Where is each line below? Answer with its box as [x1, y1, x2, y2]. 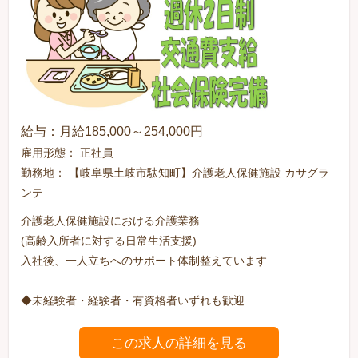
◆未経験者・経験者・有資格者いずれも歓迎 [21, 294, 245, 308]
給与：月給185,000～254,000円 [21, 125, 204, 139]
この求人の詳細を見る [111, 336, 247, 352]
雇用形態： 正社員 [21, 146, 114, 160]
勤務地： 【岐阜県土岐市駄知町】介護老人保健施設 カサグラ [21, 166, 330, 180]
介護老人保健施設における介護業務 [21, 214, 201, 228]
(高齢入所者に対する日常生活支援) [21, 234, 197, 248]
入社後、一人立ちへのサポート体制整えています [21, 254, 268, 268]
